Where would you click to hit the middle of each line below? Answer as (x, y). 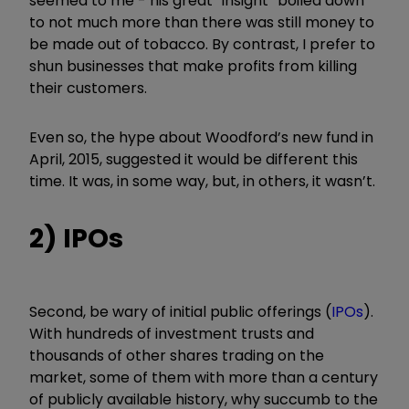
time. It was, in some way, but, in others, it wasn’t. (202, 181)
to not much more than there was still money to (202, 22)
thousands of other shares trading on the (177, 355)
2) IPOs (76, 238)
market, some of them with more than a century (204, 377)
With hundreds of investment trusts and (172, 333)
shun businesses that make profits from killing (193, 66)
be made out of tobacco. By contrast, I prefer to (202, 44)
